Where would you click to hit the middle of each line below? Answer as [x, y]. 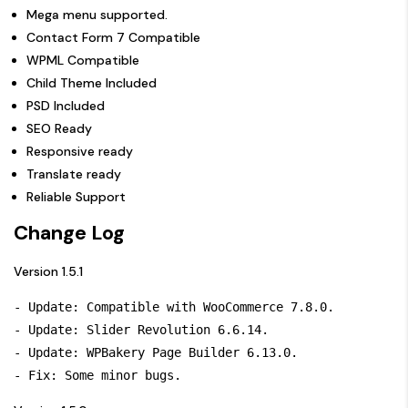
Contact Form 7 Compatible [113, 37]
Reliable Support [76, 196]
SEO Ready [59, 128]
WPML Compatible [83, 60]
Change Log [69, 232]
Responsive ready [80, 151]
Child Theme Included [92, 82]
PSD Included [66, 105]
